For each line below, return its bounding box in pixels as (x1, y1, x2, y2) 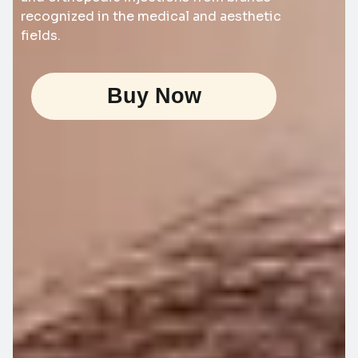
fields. (21, 27, 61, 44)
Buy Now (106, 84, 201, 109)
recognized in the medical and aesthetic (21, 8, 281, 25)
